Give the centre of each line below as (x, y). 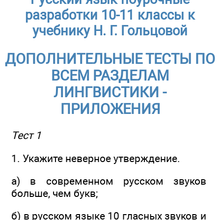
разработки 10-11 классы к (110, 15)
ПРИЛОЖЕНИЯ (110, 109)
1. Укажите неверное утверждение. (96, 158)
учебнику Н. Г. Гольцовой (110, 31)
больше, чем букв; (55, 193)
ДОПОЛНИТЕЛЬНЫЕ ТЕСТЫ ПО (110, 59)
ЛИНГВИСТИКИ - (110, 93)
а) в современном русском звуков (109, 181)
